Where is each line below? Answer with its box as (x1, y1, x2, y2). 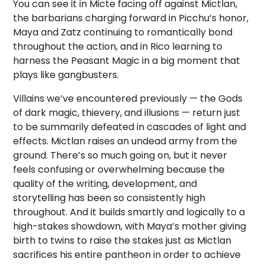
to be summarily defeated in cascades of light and (13, 120, 247, 134)
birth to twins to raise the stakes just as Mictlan (13, 234, 232, 247)
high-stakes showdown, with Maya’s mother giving (13, 219, 247, 233)
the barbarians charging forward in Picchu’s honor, (13, 11, 249, 25)
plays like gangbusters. (13, 68, 119, 82)
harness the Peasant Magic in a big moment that (13, 54, 241, 67)
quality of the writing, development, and (13, 177, 198, 190)
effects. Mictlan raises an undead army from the (13, 134, 238, 148)
